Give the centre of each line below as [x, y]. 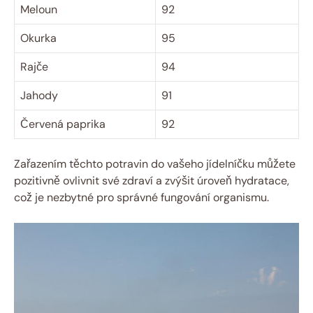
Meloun [39, 10]
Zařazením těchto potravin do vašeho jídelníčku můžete [155, 164]
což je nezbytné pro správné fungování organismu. [141, 198]
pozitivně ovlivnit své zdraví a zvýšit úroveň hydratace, [152, 181]
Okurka [38, 38]
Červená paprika [63, 124]
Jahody [39, 96]
